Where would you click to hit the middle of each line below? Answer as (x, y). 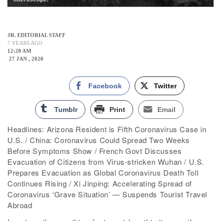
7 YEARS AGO (25, 43)
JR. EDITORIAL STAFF (37, 35)
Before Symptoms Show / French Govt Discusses (95, 151)
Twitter (165, 86)
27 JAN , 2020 (25, 59)
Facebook (105, 86)
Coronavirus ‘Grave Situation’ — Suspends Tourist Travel (108, 194)
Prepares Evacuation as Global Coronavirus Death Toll (103, 173)
